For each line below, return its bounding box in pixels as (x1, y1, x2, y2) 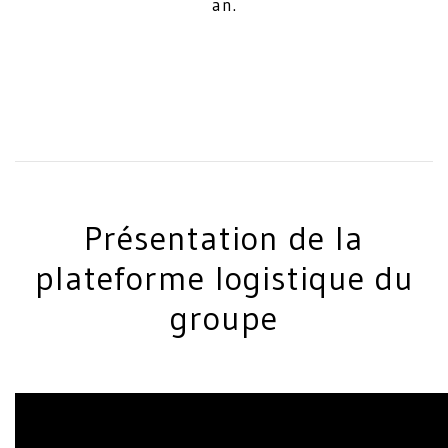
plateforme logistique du (34, 257, 414, 299)
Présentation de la (84, 217, 364, 259)
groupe (170, 297, 278, 339)
